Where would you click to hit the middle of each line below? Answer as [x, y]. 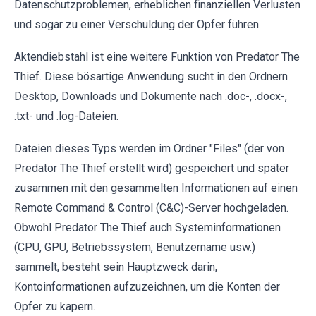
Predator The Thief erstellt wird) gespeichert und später [152, 168]
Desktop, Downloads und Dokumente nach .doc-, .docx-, [151, 96]
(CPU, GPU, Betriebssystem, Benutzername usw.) [135, 247]
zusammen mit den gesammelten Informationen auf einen [156, 188]
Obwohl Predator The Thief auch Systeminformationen [147, 227]
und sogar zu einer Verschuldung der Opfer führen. [138, 24]
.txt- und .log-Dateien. [66, 116]
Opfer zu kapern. [55, 306]
